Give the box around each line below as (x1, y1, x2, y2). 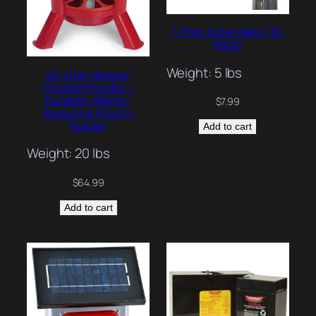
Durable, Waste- (45, 92, 131, 108)
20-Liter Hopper (46, 66, 130, 83)
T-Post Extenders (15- (169, 24, 286, 40)
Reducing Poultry (42, 104, 135, 121)
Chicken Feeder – (42, 79, 135, 95)
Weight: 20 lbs (27, 144, 110, 163)
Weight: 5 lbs (166, 63, 243, 82)
